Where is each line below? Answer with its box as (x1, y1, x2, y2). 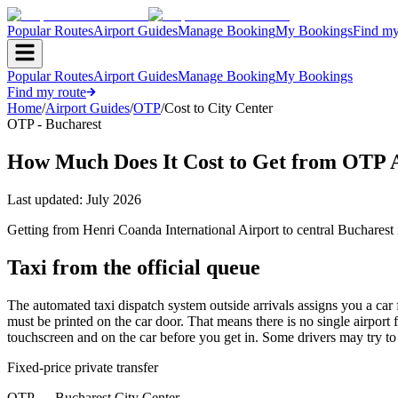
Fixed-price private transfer (7, 359, 158, 375)
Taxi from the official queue (7, 255, 260, 279)
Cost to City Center (164, 100, 273, 115)
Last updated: (7, 191, 86, 207)
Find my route (7, 84, 86, 99)
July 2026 (86, 191, 141, 207)
